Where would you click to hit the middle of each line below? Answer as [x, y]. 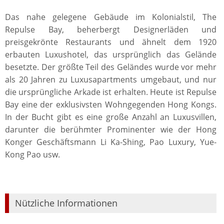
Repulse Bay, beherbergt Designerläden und [111, 29]
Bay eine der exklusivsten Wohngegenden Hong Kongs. [111, 104]
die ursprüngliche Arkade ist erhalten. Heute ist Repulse [111, 92]
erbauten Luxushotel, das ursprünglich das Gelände [111, 54]
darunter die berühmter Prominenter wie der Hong [111, 129]
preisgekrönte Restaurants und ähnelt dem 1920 [111, 42]
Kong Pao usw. [32, 154]
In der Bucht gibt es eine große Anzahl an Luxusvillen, [111, 117]
